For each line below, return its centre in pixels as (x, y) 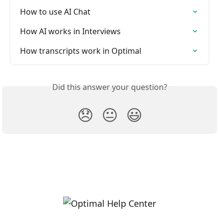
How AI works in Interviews (70, 31)
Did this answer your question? (109, 87)
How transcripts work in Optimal (81, 51)
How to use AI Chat (55, 11)
